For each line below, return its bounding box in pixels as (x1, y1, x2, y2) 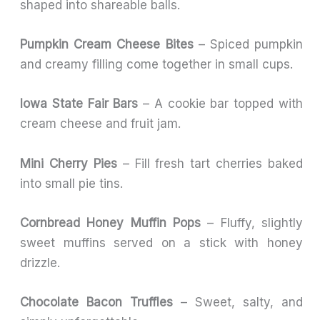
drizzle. (20, 255, 61, 270)
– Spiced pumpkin (193, 37, 303, 52)
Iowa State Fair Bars (20, 96, 139, 111)
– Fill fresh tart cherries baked (116, 156, 303, 171)
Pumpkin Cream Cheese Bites (20, 37, 194, 52)
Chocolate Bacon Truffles (20, 294, 174, 309)
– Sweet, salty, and (173, 294, 303, 309)
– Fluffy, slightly (201, 215, 303, 230)
